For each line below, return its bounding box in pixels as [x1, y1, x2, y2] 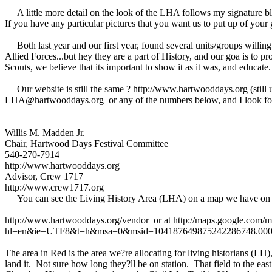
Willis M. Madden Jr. [5, 127, 85, 138]
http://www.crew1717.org [5, 182, 104, 192]
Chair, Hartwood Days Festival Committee [5, 138, 168, 149]
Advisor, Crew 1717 [5, 171, 83, 182]
